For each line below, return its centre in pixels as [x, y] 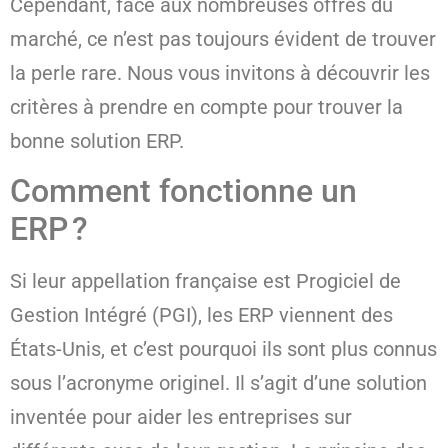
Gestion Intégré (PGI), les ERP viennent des [201, 315]
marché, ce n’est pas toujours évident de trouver [223, 38]
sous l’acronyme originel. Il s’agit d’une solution [218, 383]
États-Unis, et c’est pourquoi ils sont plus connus [223, 349]
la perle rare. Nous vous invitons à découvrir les [220, 72]
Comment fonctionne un [183, 191]
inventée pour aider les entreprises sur [181, 417]
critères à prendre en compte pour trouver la [206, 106]
